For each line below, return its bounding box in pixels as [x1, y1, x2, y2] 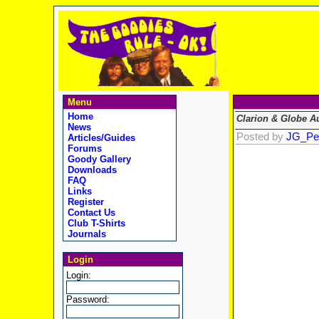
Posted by [236, 131, 286, 142]
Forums [64, 143, 102, 154]
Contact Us [64, 207, 115, 218]
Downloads [64, 164, 117, 175]
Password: [66, 294, 110, 305]
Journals [64, 229, 106, 239]
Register [64, 197, 104, 207]
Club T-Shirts [64, 218, 125, 229]
